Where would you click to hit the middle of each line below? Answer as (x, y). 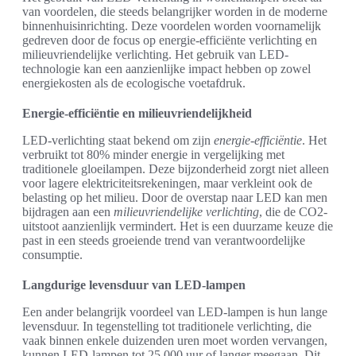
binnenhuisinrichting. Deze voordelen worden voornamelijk (172, 25)
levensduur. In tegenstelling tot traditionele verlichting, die (167, 326)
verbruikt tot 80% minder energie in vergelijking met (153, 154)
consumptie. (52, 254)
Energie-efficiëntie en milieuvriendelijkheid (137, 113)
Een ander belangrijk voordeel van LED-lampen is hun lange (175, 311)
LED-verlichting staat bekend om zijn (118, 140)
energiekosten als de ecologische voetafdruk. (134, 83)
